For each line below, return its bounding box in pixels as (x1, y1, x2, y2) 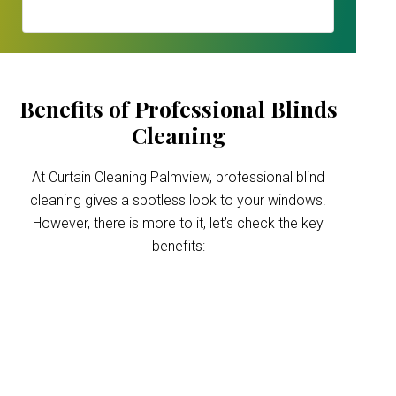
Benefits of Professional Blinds (19, 94, 338, 123)
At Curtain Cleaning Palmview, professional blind (32, 169, 325, 186)
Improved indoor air (72, 305, 285, 334)
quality (141, 331, 216, 361)
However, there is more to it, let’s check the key (33, 215, 324, 232)
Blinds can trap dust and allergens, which (49, 372, 308, 387)
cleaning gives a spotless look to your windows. (30, 192, 327, 209)
